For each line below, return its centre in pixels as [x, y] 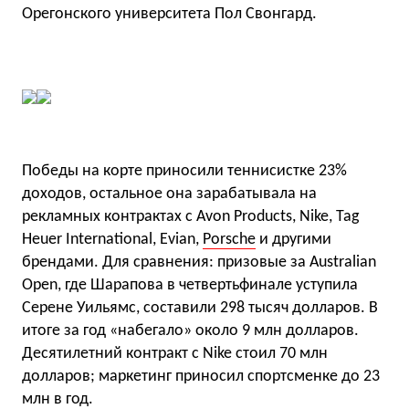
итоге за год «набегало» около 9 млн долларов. [190, 331]
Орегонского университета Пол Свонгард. [169, 14]
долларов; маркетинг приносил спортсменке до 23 [201, 377]
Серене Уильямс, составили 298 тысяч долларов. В [200, 308]
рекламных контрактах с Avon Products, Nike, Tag [190, 217]
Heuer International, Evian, [112, 240]
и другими [294, 240]
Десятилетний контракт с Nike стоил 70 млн [175, 354]
